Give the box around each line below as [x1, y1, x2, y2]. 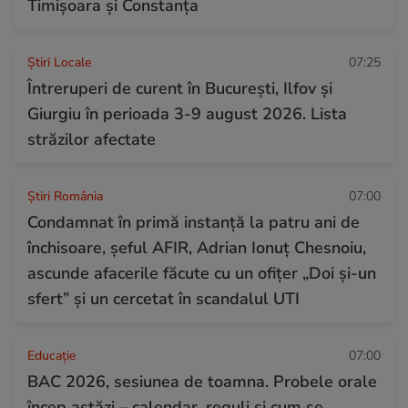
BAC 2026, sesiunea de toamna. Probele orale [27, 371, 377, 393]
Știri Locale [27, 54, 91, 72]
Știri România [27, 188, 103, 206]
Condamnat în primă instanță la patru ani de [27, 211, 360, 234]
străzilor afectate [27, 128, 156, 151]
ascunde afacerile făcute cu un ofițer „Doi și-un [27, 262, 376, 285]
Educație [27, 347, 76, 365]
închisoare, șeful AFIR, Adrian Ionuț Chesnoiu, [27, 237, 366, 260]
